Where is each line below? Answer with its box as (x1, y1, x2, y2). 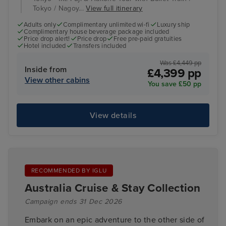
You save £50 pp (148, 80, 201, 89)
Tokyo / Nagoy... (33, 4, 86, 13)
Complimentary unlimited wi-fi (63, 20, 150, 29)
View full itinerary (86, 4, 143, 13)
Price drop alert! (24, 34, 70, 43)
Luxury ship (156, 20, 190, 29)
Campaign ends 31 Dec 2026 (25, 197, 122, 206)
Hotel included (24, 41, 66, 50)
